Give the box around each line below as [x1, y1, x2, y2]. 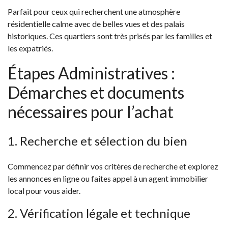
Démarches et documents [8, 82, 184, 103]
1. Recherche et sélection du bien [8, 133, 187, 149]
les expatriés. [8, 43, 53, 53]
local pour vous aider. [8, 186, 80, 196]
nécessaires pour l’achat [8, 102, 174, 122]
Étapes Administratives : [8, 63, 175, 83]
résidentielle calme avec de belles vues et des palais [8, 19, 185, 29]
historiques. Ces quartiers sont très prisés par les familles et [8, 31, 212, 41]
